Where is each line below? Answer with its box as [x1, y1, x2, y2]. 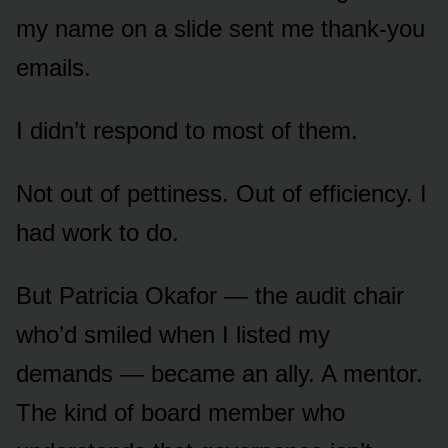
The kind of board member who [16, 398, 345, 426]
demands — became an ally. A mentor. [16, 359, 423, 387]
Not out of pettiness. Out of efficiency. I [16, 179, 427, 207]
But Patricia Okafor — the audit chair [16, 281, 404, 309]
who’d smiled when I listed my [16, 320, 330, 348]
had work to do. [16, 218, 179, 246]
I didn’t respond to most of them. [16, 116, 358, 144]
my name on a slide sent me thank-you [16, 14, 425, 42]
